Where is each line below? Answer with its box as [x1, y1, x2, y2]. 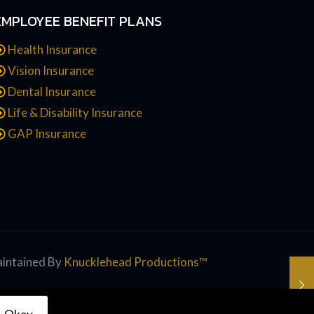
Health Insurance [8, 41, 97, 57]
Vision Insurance [8, 62, 95, 78]
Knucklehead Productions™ [63, 254, 207, 269]
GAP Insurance [8, 125, 87, 141]
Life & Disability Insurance [8, 104, 143, 120]
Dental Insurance [8, 83, 97, 99]
